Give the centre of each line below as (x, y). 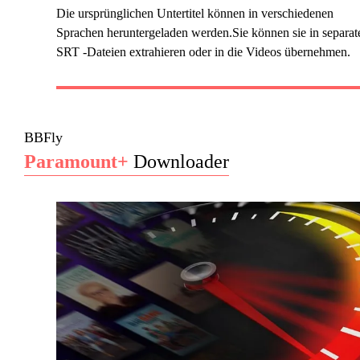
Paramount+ (76, 162)
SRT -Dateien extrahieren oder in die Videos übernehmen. (203, 52)
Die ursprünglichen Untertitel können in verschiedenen (194, 14)
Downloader (178, 162)
